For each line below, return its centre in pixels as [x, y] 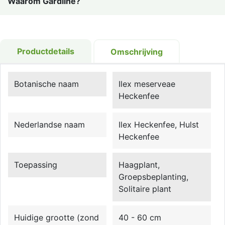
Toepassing [36, 165]
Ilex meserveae [147, 84]
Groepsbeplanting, [154, 177]
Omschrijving [137, 51]
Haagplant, [139, 165]
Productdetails [46, 51]
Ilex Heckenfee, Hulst [159, 124]
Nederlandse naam [50, 124]
